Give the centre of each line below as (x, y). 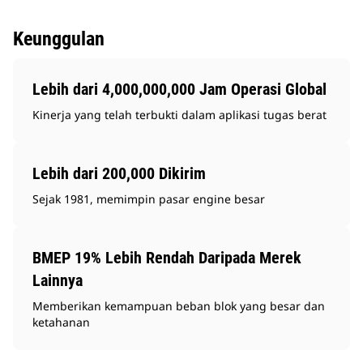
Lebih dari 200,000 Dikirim (119, 174)
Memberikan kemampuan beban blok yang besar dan (179, 306)
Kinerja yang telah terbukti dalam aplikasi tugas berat (179, 115)
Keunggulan (59, 39)
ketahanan (61, 322)
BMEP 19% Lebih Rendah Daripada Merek (167, 258)
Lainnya (58, 281)
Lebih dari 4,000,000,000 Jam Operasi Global (179, 90)
